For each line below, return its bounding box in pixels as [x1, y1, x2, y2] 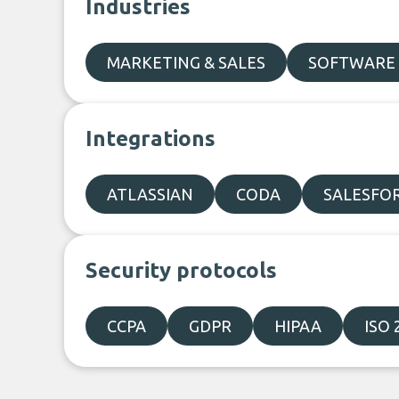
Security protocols [85, 258, 277, 282]
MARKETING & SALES [107, 53, 265, 71]
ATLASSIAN [107, 185, 193, 203]
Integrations [85, 126, 216, 151]
